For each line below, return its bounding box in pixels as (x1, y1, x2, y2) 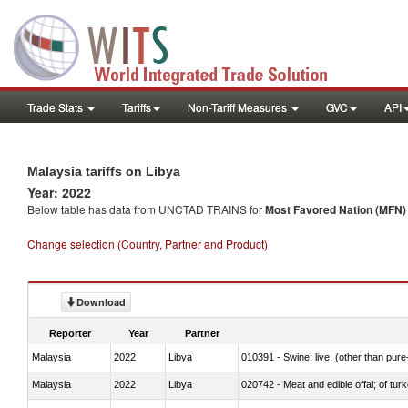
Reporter (49, 327, 91, 339)
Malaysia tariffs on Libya (27, 164, 180, 178)
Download (76, 295, 126, 309)
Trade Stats (27, 99, 86, 115)
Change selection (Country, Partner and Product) (27, 236, 268, 251)
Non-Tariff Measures (188, 99, 290, 115)
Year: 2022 (27, 183, 91, 201)
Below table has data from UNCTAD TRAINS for (27, 201, 265, 217)
